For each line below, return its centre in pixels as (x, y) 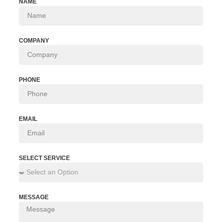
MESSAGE (34, 197)
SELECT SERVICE (44, 158)
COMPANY (34, 40)
